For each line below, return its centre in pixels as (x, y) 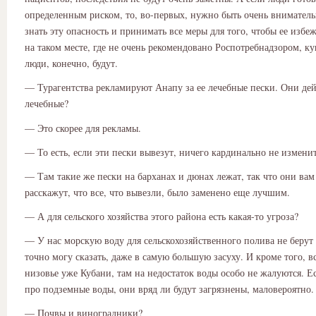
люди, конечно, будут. (71, 63)
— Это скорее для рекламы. (83, 128)
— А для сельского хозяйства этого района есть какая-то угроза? (162, 217)
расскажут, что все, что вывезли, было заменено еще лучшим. (157, 192)
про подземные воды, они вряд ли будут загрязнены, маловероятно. (169, 289)
